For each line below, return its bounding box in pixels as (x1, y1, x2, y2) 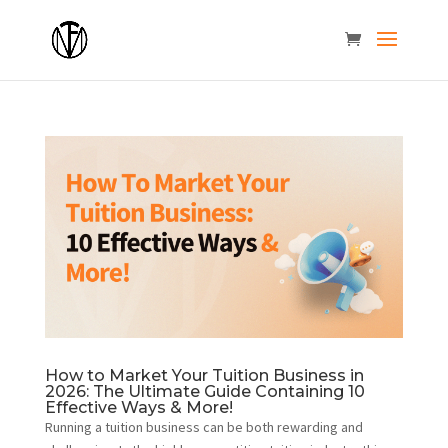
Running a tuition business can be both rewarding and (44, 417, 363, 436)
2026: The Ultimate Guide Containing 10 (44, 381, 365, 401)
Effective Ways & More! (44, 397, 233, 417)
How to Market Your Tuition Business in (44, 365, 364, 385)
